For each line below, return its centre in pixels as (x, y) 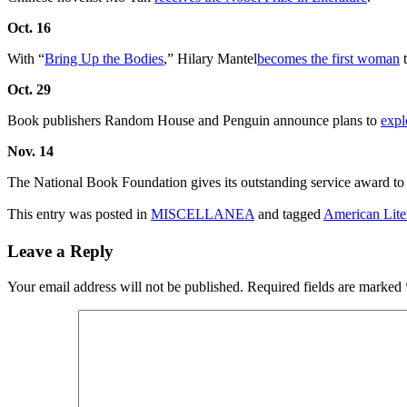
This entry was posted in (79, 214)
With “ (26, 59)
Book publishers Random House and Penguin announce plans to (194, 121)
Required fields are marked (326, 286)
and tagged (289, 214)
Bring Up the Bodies (104, 59)
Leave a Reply (60, 251)
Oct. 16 (29, 28)
